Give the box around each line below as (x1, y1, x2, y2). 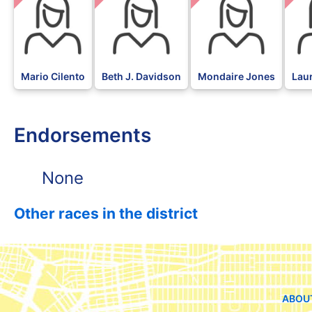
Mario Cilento (21, 70, 85, 83)
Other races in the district (14, 205, 198, 223)
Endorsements (14, 123, 151, 147)
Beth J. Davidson (102, 70, 181, 83)
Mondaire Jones (198, 70, 275, 83)
